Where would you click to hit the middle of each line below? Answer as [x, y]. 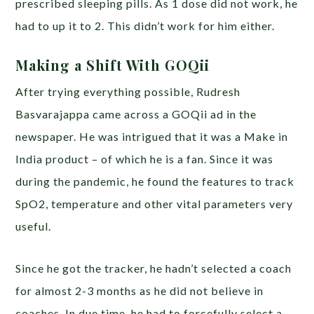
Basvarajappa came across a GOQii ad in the [136, 114]
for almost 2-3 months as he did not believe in [140, 290]
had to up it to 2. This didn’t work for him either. [147, 25]
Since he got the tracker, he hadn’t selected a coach [154, 268]
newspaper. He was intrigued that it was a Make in [152, 136]
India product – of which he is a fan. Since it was [145, 158]
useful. [35, 226]
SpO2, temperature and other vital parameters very [155, 203]
